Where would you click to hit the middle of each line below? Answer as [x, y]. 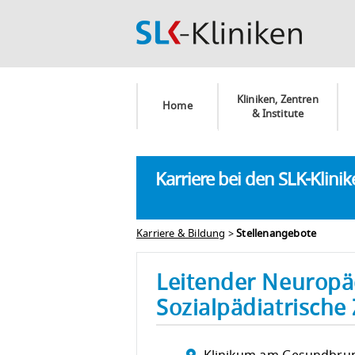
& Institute [278, 114]
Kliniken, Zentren [278, 100]
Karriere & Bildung [181, 234]
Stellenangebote [277, 234]
